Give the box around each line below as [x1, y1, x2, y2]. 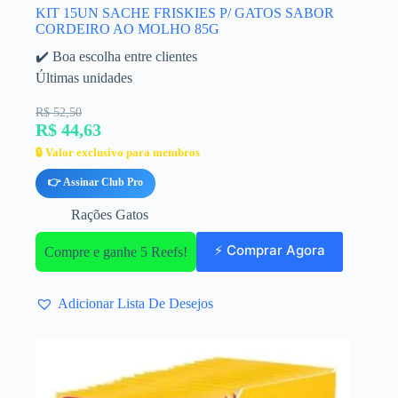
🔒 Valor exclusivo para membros [36, 145, 200, 159]
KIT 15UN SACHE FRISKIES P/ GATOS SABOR [36, 4, 334, 20]
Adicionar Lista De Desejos [58, 295, 213, 311]
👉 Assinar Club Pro [48, 175, 143, 188]
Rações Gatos [71, 206, 148, 222]
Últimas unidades [36, 69, 132, 85]
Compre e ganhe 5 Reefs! [44, 243, 187, 259]
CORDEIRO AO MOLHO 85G [36, 20, 219, 36]
